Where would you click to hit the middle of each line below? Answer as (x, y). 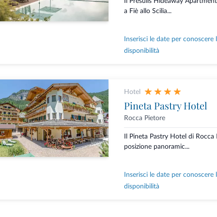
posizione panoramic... (156, 147)
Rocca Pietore (144, 118)
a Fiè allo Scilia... (147, 11)
